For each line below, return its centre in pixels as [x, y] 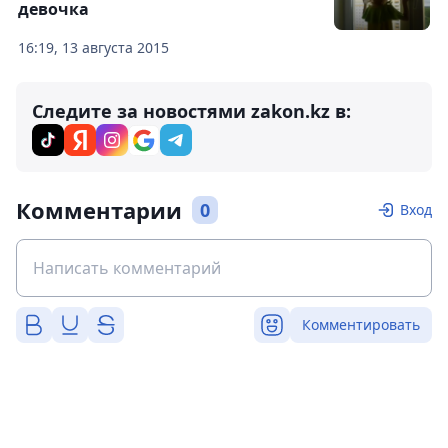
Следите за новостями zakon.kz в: [191, 111]
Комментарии [99, 210]
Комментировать [361, 324]
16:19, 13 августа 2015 [93, 47]
